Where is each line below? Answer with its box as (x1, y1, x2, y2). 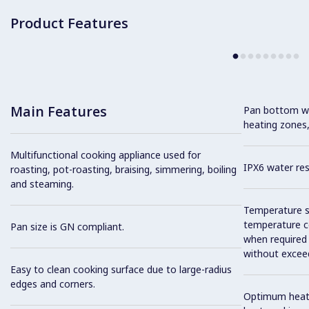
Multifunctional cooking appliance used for (10, 148, 201, 161)
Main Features (10, 101, 107, 121)
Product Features (10, 13, 128, 32)
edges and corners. (10, 277, 95, 290)
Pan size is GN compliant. (10, 219, 124, 233)
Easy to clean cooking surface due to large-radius (10, 262, 232, 276)
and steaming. (10, 177, 74, 190)
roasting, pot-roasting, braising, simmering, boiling (10, 162, 237, 176)
